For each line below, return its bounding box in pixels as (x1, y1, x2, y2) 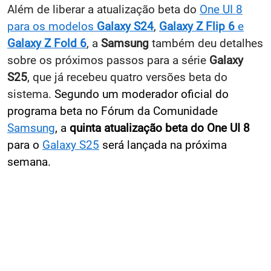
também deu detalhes (152, 36, 263, 50)
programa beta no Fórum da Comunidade (7, 103, 218, 118)
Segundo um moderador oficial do (54, 87, 229, 101)
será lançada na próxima (99, 137, 227, 152)
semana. (7, 154, 51, 169)
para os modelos (7, 19, 97, 33)
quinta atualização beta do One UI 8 (70, 120, 250, 135)
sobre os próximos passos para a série (7, 53, 209, 67)
